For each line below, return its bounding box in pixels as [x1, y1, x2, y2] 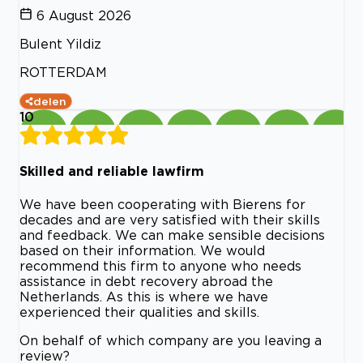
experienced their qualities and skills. [19, 304, 259, 319]
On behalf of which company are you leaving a [19, 332, 322, 348]
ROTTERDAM [19, 65, 107, 79]
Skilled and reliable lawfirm [19, 164, 204, 179]
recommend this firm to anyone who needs [19, 258, 301, 273]
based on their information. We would [19, 242, 265, 258]
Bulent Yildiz [19, 36, 101, 51]
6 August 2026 [36, 8, 131, 23]
